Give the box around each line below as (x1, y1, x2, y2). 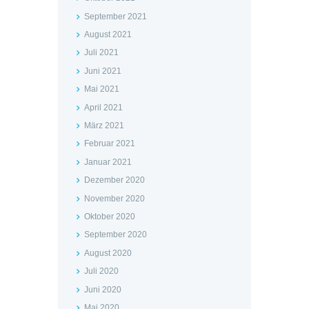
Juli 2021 (83, 48, 119, 58)
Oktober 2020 (83, 211, 135, 221)
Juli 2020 (83, 266, 119, 277)
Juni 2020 (83, 284, 121, 295)
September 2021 (83, 11, 147, 21)
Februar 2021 (83, 139, 135, 149)
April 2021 (83, 102, 123, 112)
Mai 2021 (83, 84, 119, 94)
